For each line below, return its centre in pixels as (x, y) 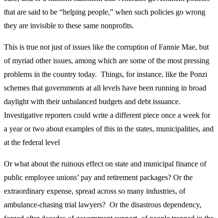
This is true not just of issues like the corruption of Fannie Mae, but (106, 47)
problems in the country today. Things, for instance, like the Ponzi (106, 74)
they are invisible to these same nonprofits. (69, 25)
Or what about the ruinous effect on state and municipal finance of (105, 163)
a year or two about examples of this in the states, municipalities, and (109, 128)
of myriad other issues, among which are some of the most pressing (107, 60)
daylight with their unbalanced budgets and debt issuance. (92, 101)
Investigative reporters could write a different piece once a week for (107, 115)
